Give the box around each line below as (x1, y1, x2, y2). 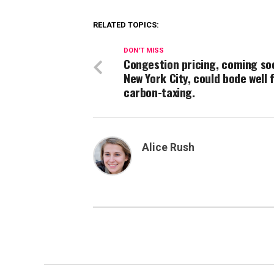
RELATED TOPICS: (93, 20, 159, 29)
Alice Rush (142, 141, 194, 154)
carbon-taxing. (124, 83, 195, 101)
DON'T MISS (124, 46, 164, 54)
